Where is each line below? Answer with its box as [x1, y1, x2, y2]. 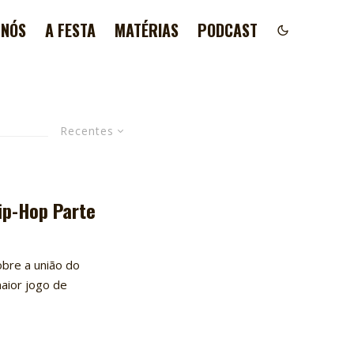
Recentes [60, 123, 114, 138]
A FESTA [45, 17, 96, 42]
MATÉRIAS [115, 17, 179, 42]
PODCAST [198, 17, 258, 42]
